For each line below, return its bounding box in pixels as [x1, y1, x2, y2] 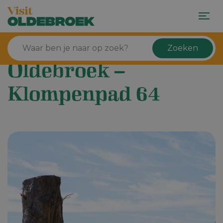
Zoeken [167, 43, 198, 53]
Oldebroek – [7, 63, 125, 84]
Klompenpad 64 [7, 86, 160, 108]
